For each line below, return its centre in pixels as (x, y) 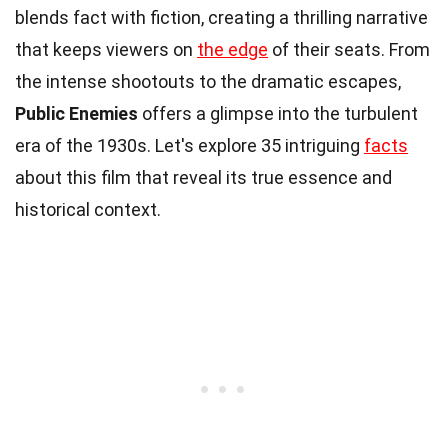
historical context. (88, 209)
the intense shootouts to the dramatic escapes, (208, 81)
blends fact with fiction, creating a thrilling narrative (221, 17)
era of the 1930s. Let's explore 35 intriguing (189, 145)
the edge (232, 49)
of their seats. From (349, 49)
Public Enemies (76, 113)
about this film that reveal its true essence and (203, 177)
